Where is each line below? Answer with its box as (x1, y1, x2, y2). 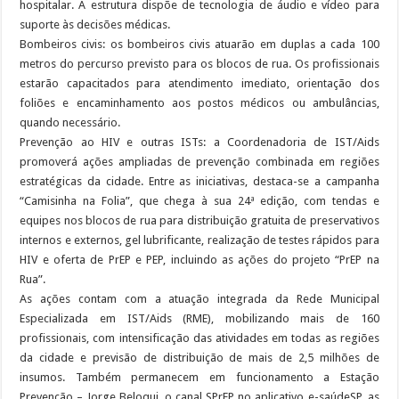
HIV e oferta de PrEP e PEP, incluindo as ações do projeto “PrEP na (20, 252, 379, 266)
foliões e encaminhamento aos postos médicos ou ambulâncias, (20, 95, 379, 110)
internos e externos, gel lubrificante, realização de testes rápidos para (20, 232, 379, 247)
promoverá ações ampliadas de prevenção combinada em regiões (20, 154, 379, 168)
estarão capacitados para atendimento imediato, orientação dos (20, 76, 379, 90)
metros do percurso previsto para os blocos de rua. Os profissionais (20, 56, 379, 70)
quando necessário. (20, 115, 121, 129)
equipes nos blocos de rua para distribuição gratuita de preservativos (20, 213, 379, 227)
